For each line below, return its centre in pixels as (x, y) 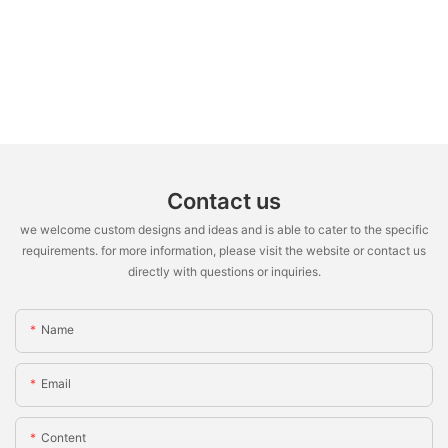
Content (63, 438)
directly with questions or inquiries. (224, 271)
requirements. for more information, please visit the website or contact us (224, 250)
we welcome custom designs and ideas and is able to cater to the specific (224, 229)
